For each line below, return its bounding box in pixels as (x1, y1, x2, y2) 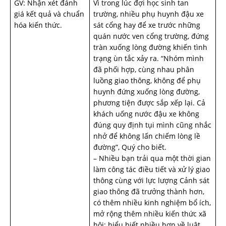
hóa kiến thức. (14, 20, 62, 30)
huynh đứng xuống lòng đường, (93, 87, 200, 96)
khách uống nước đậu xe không (93, 109, 199, 119)
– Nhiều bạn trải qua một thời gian (93, 153, 211, 163)
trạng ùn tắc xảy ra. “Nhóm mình (93, 53, 204, 63)
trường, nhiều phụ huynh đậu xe (93, 9, 204, 19)
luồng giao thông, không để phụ (93, 76, 201, 85)
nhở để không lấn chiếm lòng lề (93, 131, 200, 141)
